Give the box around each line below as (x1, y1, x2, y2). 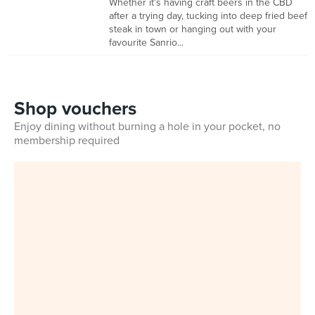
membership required (14, 134, 120, 148)
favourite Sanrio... (109, 37, 184, 49)
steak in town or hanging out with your (109, 23, 276, 35)
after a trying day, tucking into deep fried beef (109, 10, 307, 22)
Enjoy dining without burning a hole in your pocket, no (14, 120, 281, 134)
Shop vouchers (14, 98, 136, 120)
